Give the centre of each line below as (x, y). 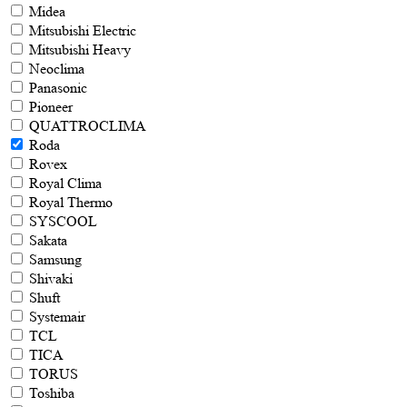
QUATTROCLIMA (88, 125)
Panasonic (58, 87)
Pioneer (51, 106)
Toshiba (52, 392)
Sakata (48, 240)
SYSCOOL (63, 221)
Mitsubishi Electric (83, 30)
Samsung (55, 259)
